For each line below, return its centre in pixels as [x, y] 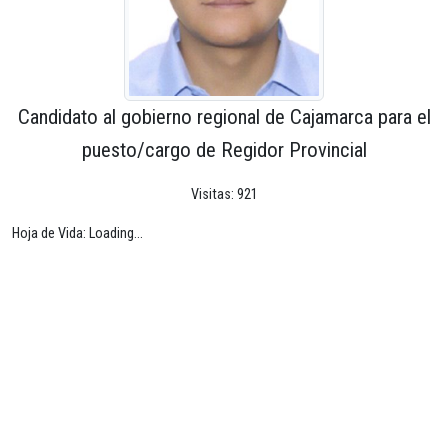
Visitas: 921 [224, 194]
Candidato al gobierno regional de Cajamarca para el [224, 116]
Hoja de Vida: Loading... [77, 233]
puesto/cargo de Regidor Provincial [224, 149]
